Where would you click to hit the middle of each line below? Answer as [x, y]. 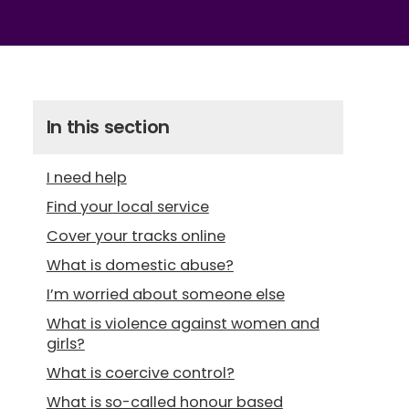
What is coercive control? [140, 373]
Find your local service [127, 207]
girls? [65, 344]
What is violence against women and [183, 324]
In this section [108, 127]
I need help [86, 178]
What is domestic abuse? [140, 265]
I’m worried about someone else [165, 294]
